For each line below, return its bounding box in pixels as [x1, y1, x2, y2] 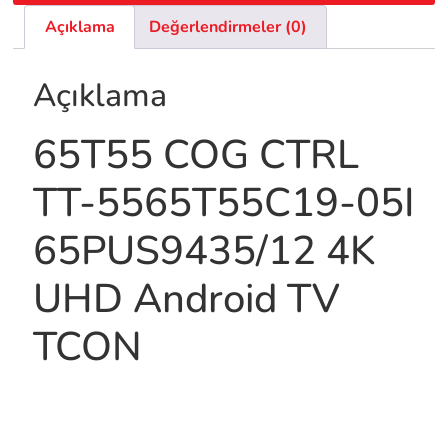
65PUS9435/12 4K [33, 223, 376, 278]
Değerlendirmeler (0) [149, 16, 307, 39]
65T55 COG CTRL [33, 127, 360, 182]
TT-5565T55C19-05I [33, 175, 415, 230]
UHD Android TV [33, 271, 341, 326]
